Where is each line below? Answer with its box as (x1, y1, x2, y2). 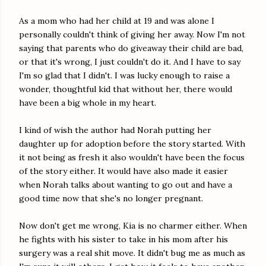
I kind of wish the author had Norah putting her (19, 125, 211, 135)
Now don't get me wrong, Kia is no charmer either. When (19, 220, 247, 231)
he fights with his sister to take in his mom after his (19, 234, 228, 245)
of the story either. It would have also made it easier (19, 166, 228, 176)
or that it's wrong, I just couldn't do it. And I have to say (19, 56, 240, 67)
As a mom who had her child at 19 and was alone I (19, 15, 214, 26)
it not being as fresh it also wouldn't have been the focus (19, 152, 245, 163)
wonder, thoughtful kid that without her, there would (19, 84, 232, 94)
